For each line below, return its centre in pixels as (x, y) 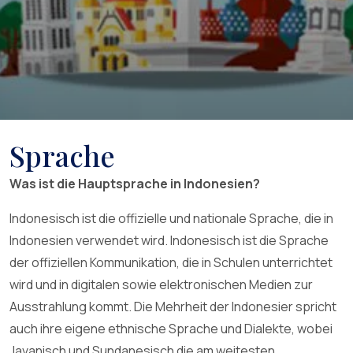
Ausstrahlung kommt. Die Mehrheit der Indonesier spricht (173, 307)
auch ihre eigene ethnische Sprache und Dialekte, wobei (171, 329)
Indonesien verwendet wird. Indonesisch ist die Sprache (169, 240)
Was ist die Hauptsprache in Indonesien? (135, 184)
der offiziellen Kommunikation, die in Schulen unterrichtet (171, 262)
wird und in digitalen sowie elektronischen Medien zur (161, 284)
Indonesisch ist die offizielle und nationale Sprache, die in (171, 218)
